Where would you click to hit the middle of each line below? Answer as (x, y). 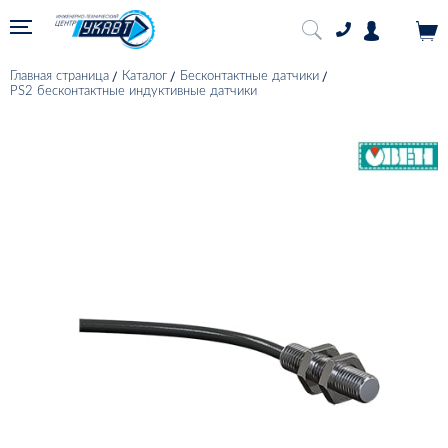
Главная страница (59, 76)
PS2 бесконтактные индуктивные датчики (133, 91)
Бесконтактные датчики (249, 76)
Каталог (144, 76)
